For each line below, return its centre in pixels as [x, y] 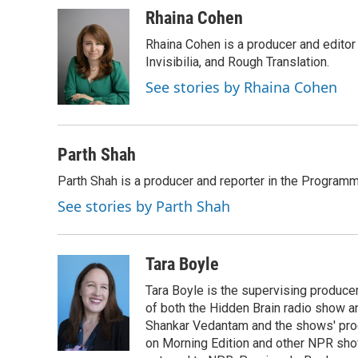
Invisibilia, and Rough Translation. [237, 62]
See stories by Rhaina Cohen [241, 87]
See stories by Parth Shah [144, 206]
